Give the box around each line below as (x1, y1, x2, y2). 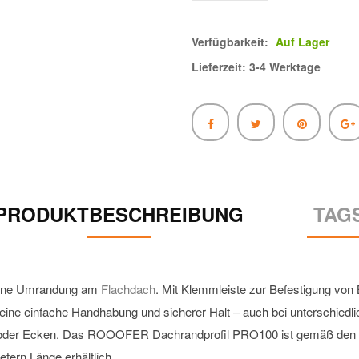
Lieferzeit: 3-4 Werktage (192, 58, 321, 75)
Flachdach (101, 280, 155, 297)
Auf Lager (276, 34, 329, 50)
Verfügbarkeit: (192, 34, 272, 50)
